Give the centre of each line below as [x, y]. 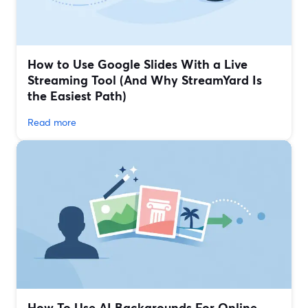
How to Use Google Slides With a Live [137, 64]
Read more [52, 122]
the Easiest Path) [77, 96]
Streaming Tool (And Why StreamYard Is [145, 80]
